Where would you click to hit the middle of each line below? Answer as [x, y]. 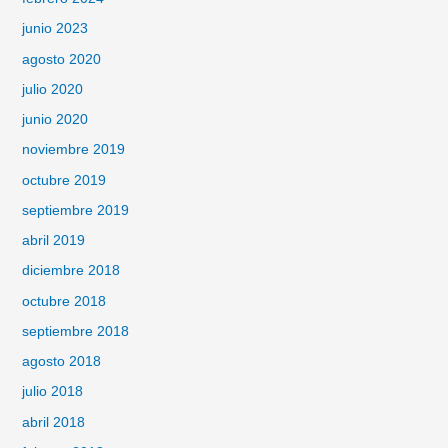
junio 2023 [54, 29]
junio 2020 [54, 120]
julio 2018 [52, 392]
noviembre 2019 [73, 150]
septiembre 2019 [75, 210]
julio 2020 [52, 89]
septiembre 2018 [75, 331]
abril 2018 [53, 422]
